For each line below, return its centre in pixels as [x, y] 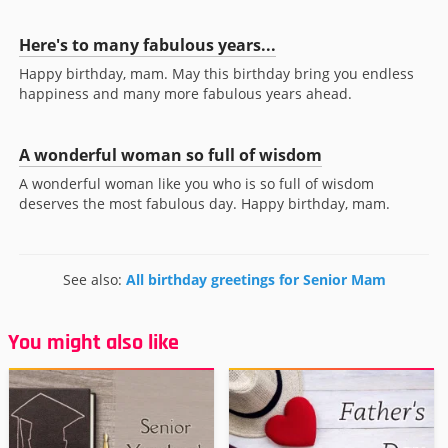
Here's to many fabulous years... [147, 45]
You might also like [93, 343]
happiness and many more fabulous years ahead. [185, 94]
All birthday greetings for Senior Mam [255, 280]
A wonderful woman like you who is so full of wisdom [196, 184]
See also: [94, 280]
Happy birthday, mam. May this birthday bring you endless [216, 74]
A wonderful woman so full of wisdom [170, 155]
